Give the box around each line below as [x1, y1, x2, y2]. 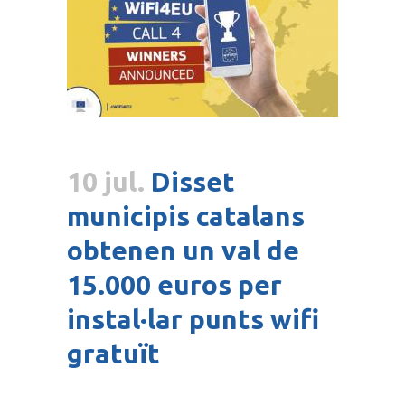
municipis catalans [67, 201, 305, 232]
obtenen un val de [67, 235, 299, 267]
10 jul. [67, 166, 145, 198]
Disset [151, 166, 235, 198]
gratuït [67, 338, 160, 370]
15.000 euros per [67, 269, 282, 301]
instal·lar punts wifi [67, 304, 319, 335]
